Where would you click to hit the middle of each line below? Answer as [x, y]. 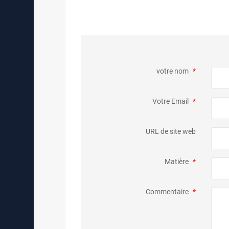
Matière [177, 161]
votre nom [173, 71]
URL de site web [170, 131]
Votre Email [171, 101]
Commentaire [168, 191]
